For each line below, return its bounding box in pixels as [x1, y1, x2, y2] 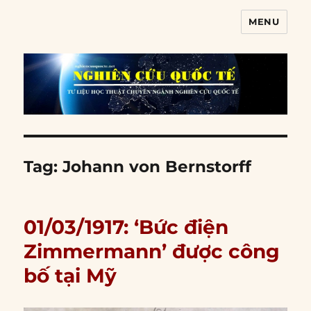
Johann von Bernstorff [62, 157, 252, 177]
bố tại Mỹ [24, 264, 117, 288]
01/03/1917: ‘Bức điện [24, 215, 229, 239]
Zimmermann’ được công [24, 239, 280, 264]
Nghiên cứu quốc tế [24, 22, 192, 42]
